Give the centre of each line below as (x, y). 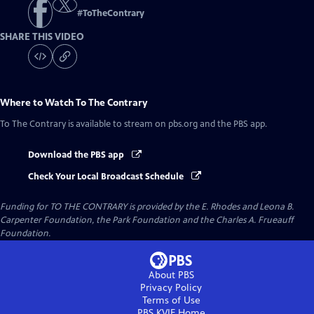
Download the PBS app (77, 155)
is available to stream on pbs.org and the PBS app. (166, 124)
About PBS (171, 275)
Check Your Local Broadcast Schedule (107, 176)
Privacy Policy (171, 287)
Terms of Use (171, 300)
